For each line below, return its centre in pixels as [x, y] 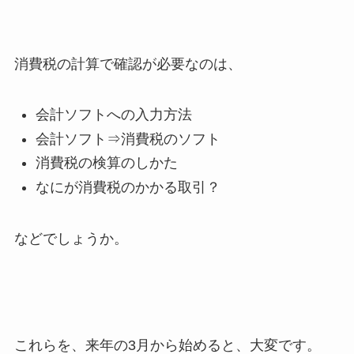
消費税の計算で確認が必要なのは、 [128, 64]
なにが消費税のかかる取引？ [128, 187]
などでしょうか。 [71, 238]
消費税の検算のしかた [106, 163]
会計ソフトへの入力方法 [113, 115]
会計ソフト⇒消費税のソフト [128, 139]
